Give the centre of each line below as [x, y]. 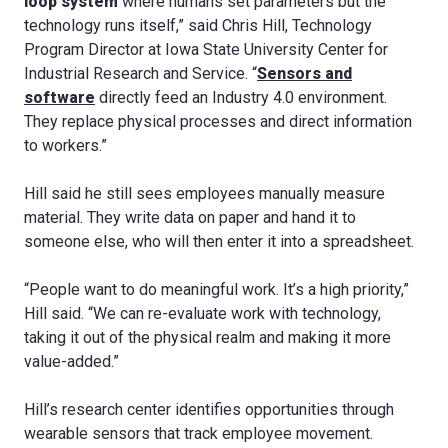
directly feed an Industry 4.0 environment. [241, 97]
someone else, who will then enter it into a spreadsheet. [219, 241]
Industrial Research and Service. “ [140, 73]
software [59, 97]
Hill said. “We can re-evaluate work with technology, [202, 313]
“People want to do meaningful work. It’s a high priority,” [216, 289]
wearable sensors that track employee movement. [198, 433]
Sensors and [304, 73]
